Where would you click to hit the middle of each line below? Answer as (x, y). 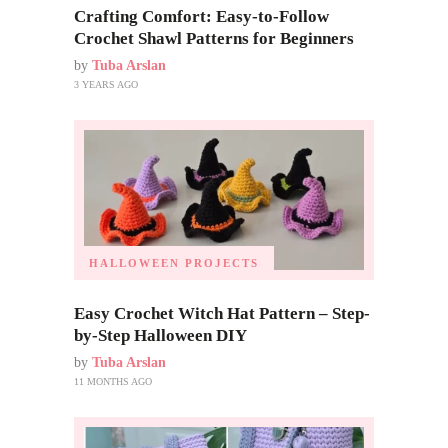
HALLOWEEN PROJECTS (174, 262)
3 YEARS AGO (106, 85)
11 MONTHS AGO (113, 381)
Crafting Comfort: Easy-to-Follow (201, 17)
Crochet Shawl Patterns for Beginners (214, 39)
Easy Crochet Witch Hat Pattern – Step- (222, 313)
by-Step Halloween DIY (160, 335)
